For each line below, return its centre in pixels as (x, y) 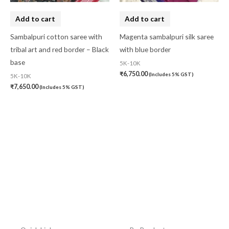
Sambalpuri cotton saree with (56, 37)
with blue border (145, 50)
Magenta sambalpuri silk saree (167, 37)
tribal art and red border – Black (60, 50)
